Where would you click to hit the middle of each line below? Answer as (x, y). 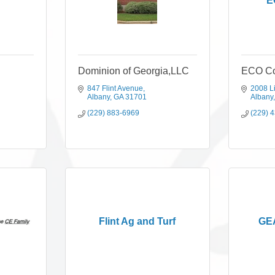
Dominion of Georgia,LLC (133, 71)
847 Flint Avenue (115, 88)
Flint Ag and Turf (137, 221)
